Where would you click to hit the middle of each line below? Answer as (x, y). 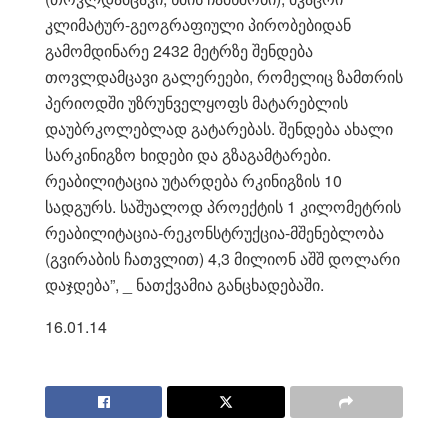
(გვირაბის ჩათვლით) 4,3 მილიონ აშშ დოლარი (222, 258)
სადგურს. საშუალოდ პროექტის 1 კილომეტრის (223, 206)
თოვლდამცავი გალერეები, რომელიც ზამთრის (224, 76)
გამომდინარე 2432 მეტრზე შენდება (179, 50)
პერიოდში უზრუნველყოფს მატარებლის (196, 102)
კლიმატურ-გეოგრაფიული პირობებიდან (198, 24)
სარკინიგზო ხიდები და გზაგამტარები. (188, 154)
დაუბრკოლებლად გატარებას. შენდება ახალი (219, 128)
